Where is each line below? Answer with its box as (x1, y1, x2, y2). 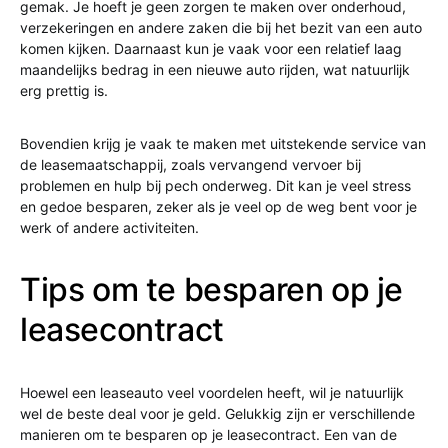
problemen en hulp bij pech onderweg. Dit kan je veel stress (20, 177, 411, 195)
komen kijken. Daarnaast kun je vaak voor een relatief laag (20, 40, 402, 58)
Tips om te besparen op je (20, 270, 404, 310)
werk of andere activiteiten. (20, 219, 199, 237)
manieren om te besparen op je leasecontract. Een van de (20, 426, 397, 444)
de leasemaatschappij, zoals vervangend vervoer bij (20, 156, 361, 174)
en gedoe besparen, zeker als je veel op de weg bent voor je (20, 198, 417, 216)
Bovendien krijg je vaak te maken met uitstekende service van (20, 135, 426, 153)
